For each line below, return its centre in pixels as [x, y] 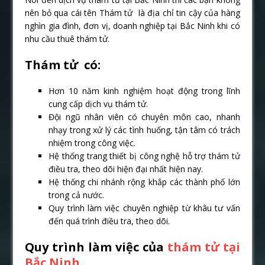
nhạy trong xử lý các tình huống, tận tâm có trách [144, 130]
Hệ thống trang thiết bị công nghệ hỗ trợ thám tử [144, 156]
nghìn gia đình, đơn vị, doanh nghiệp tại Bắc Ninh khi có [132, 25]
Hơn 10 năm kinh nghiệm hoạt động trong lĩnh [144, 91]
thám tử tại [202, 247]
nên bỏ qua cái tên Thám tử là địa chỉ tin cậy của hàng [132, 12]
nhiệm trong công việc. [92, 143]
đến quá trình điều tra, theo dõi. [109, 221]
